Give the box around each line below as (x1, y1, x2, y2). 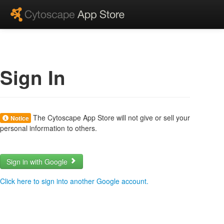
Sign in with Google (6, 156, 69, 166)
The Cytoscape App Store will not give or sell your (31, 112, 190, 122)
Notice (9, 113, 29, 122)
